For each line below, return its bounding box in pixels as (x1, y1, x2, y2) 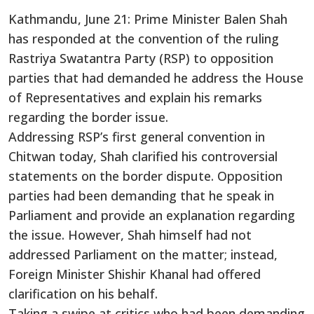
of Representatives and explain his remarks (8, 88, 262, 106)
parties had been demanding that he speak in (8, 186, 274, 204)
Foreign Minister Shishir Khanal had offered (8, 265, 261, 282)
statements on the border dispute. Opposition (8, 167, 282, 184)
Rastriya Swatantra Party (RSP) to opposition (8, 49, 273, 67)
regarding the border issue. (8, 108, 168, 125)
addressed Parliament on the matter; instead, (8, 245, 278, 263)
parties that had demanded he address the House (8, 69, 303, 86)
